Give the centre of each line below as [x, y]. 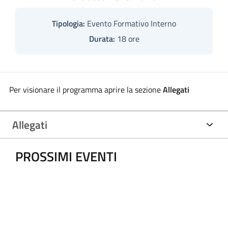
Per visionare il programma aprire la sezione [86, 89]
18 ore [127, 38]
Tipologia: [68, 23]
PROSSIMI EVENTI [66, 156]
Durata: [102, 38]
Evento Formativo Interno [131, 23]
